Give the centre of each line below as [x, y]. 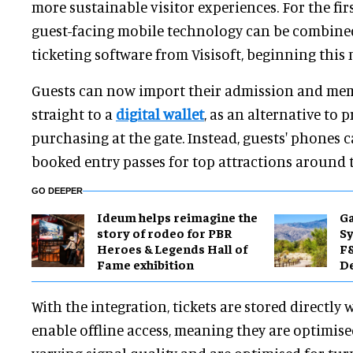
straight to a [74, 114]
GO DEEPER [57, 191]
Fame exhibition [145, 264]
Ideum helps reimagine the [177, 217]
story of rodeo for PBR [164, 233]
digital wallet [160, 114]
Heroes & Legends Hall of [172, 249]
